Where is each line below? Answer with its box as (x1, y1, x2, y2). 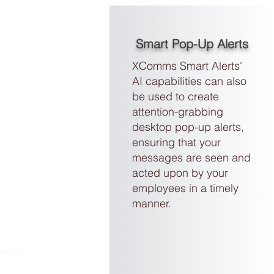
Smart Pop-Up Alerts (135, 36, 248, 51)
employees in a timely (131, 181, 239, 195)
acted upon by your (131, 166, 228, 180)
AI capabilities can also (131, 74, 246, 88)
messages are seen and (131, 150, 251, 165)
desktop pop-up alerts (131, 120, 241, 134)
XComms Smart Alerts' (131, 59, 242, 73)
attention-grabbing (131, 105, 223, 119)
